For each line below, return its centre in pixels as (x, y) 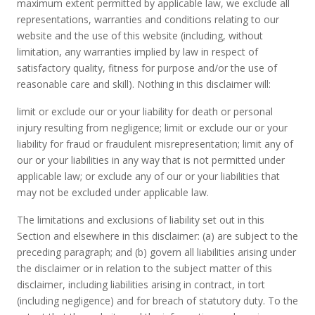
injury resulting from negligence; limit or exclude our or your (152, 128)
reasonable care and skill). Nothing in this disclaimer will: (144, 84)
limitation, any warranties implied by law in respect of (137, 52)
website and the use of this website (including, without (140, 36)
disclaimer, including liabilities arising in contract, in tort (141, 284)
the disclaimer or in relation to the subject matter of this (144, 268)
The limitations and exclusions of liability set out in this (141, 220)
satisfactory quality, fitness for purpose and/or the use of (147, 68)
